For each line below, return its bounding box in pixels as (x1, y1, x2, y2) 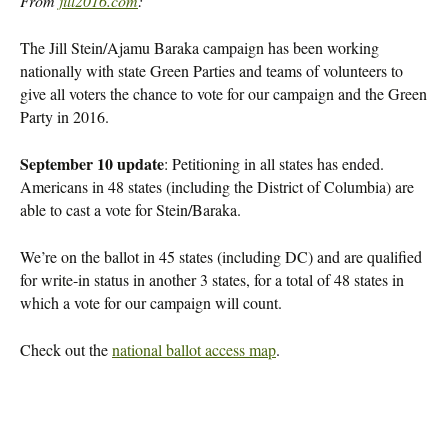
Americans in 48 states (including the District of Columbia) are (20, 176, 414, 197)
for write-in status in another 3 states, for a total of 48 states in (20, 269, 404, 290)
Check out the (20, 339, 112, 360)
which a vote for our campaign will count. (20, 292, 282, 313)
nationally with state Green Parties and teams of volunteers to (20, 60, 403, 81)
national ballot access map (112, 339, 276, 360)
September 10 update (20, 152, 164, 175)
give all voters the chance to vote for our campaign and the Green (20, 83, 427, 104)
